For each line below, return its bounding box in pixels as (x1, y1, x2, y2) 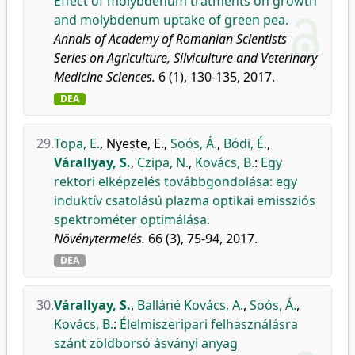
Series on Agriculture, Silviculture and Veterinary (54, 49, 317, 67)
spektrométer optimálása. (54, 211, 210, 228)
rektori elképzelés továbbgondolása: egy (54, 173, 297, 190)
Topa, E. (54, 135, 100, 152)
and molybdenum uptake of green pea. (54, 11, 288, 29)
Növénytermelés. (54, 230, 145, 247)
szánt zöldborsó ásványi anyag (54, 334, 238, 352)
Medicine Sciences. (54, 68, 155, 86)
